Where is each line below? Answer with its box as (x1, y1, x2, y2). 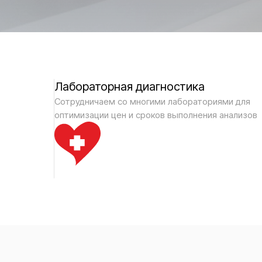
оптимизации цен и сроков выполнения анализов (54, 109, 257, 120)
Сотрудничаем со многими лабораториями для (54, 96, 250, 107)
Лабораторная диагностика (54, 80, 205, 94)
